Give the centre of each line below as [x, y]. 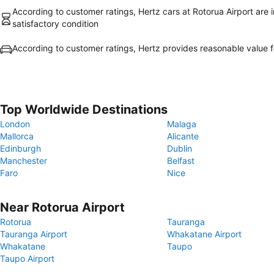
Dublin [180, 148]
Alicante [183, 136]
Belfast [181, 161]
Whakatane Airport [204, 234]
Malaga [182, 124]
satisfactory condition [55, 24]
